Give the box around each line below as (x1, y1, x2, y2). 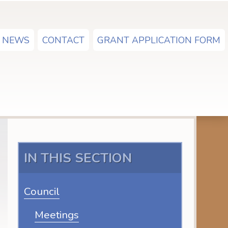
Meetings (35, 208, 79, 222)
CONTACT (42, 34, 85, 46)
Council (24, 184, 60, 198)
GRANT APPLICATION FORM (97, 34, 221, 46)
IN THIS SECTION (24, 149, 132, 167)
